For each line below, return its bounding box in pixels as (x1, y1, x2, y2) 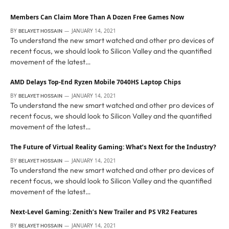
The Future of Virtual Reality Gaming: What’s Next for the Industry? (10, 143, 216, 152)
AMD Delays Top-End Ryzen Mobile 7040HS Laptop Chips (10, 78, 181, 87)
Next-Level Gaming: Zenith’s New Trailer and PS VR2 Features (10, 208, 197, 217)
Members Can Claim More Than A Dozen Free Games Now (10, 13, 184, 22)
